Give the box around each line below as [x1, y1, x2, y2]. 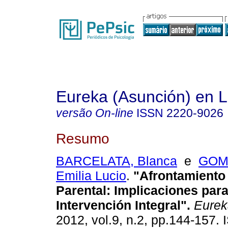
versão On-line [56, 106, 133, 120]
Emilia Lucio [56, 168, 126, 183]
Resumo [56, 130, 109, 147]
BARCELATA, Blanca [56, 154, 177, 168]
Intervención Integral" [56, 198, 187, 213]
